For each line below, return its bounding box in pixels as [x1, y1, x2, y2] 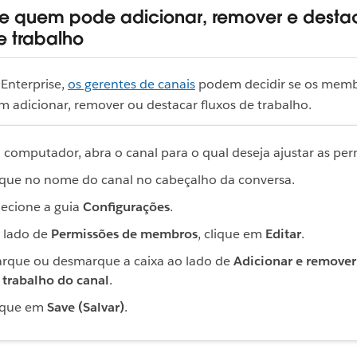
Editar [265, 226, 301, 243]
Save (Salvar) [47, 299, 124, 316]
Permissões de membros [51, 226, 198, 243]
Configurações [83, 198, 170, 216]
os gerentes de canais [68, 76, 195, 93]
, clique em [198, 226, 265, 243]
